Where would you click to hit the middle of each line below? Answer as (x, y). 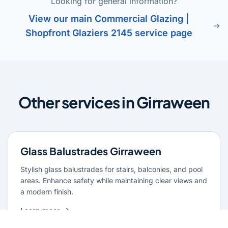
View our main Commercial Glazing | (109, 19)
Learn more (40, 211)
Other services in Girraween (114, 103)
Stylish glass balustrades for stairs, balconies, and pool (111, 169)
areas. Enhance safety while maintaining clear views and (114, 181)
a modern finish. (47, 192)
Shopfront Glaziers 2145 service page (109, 33)
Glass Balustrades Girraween (91, 151)
